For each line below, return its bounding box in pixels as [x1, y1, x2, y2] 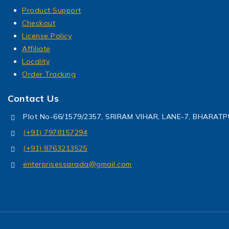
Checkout [22, 18, 55, 28]
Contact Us [8, 93, 59, 105]
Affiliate [22, 44, 51, 54]
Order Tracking [22, 70, 76, 79]
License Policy [22, 31, 72, 41]
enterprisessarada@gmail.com [23, 159, 132, 169]
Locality [22, 57, 50, 66]
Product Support [22, 6, 81, 15]
